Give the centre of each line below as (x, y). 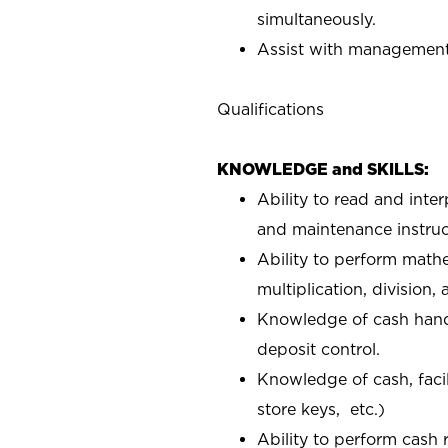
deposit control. (318, 348)
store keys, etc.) (321, 408)
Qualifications (270, 108)
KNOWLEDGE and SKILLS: (323, 168)
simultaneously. (316, 18)
